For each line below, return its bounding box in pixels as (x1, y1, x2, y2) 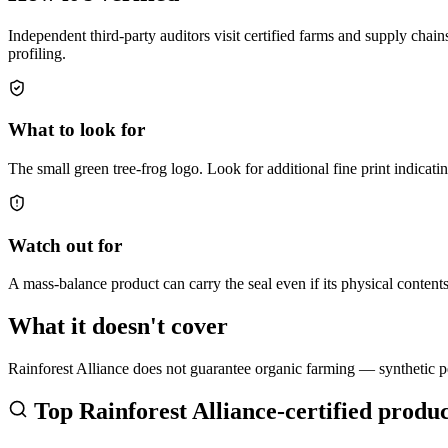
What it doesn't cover (8, 313, 228, 340)
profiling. (8, 44, 66, 62)
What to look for (8, 119, 145, 141)
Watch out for (8, 234, 122, 256)
